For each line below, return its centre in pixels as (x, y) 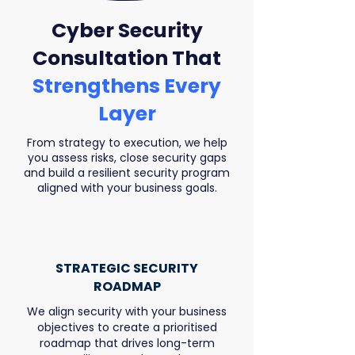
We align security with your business (127, 311)
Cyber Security (127, 31)
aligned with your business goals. (127, 188)
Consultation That (127, 58)
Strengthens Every (127, 86)
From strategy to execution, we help (127, 143)
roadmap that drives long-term (127, 343)
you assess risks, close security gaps (127, 158)
